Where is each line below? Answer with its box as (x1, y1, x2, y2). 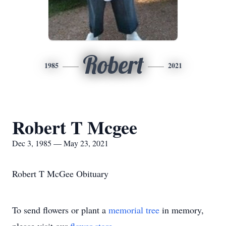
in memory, (159, 204, 204, 216)
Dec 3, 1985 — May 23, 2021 (12, 138, 108, 148)
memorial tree (108, 204, 159, 216)
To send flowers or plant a (12, 204, 108, 216)
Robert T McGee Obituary (12, 167, 108, 180)
